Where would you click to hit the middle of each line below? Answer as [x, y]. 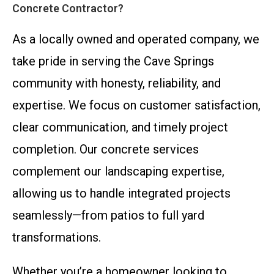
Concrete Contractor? [68, 8]
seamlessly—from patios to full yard [108, 215]
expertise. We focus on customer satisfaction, [136, 105]
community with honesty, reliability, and [117, 83]
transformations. [57, 237]
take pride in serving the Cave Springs [113, 61]
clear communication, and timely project [120, 127]
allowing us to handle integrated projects [121, 193]
